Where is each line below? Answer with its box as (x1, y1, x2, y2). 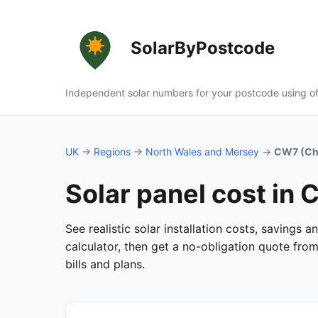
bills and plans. (65, 257, 145, 271)
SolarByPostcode (131, 38, 275, 58)
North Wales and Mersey (146, 146, 259, 158)
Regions (94, 146, 131, 158)
